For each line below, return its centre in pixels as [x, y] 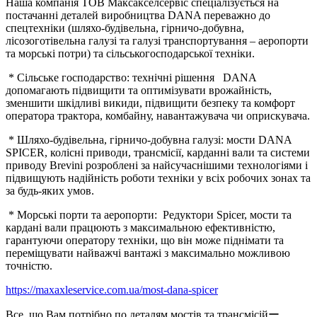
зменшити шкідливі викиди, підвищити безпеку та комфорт [150, 103]
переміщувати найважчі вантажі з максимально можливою [148, 253]
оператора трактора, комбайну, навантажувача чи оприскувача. [158, 116]
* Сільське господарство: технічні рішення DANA [131, 78]
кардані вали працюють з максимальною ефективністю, [140, 228]
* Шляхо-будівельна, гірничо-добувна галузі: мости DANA [149, 140]
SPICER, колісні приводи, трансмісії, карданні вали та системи [158, 153]
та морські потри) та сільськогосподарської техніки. [130, 54]
